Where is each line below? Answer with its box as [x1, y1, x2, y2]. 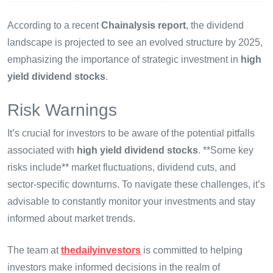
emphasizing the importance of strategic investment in [7, 54, 241, 65]
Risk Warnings [7, 100, 117, 119]
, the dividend [186, 19, 244, 30]
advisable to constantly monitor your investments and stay [7, 196, 255, 207]
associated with [7, 144, 77, 155]
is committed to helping [141, 244, 243, 255]
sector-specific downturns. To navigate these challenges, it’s [7, 179, 265, 190]
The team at [7, 244, 61, 255]
